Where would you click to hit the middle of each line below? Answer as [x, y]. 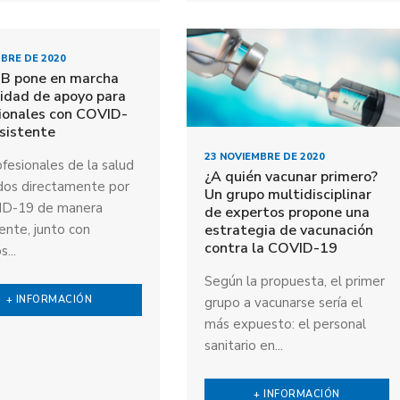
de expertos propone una [287, 212]
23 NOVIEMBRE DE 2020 [264, 156]
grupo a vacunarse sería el [283, 302]
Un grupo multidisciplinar [287, 194]
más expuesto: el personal [285, 324]
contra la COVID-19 [271, 248]
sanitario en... [243, 345]
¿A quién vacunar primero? [291, 176]
